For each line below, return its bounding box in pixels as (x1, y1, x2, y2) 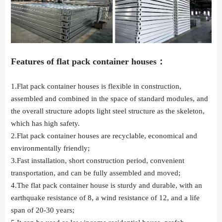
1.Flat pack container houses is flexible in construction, (11, 82, 182, 91)
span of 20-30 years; (11, 206, 75, 215)
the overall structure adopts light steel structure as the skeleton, (11, 107, 205, 115)
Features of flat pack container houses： (11, 56, 166, 67)
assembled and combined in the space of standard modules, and (11, 95, 209, 103)
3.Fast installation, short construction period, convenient (11, 157, 185, 165)
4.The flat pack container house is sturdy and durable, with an (11, 181, 203, 190)
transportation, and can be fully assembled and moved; (11, 169, 181, 177)
